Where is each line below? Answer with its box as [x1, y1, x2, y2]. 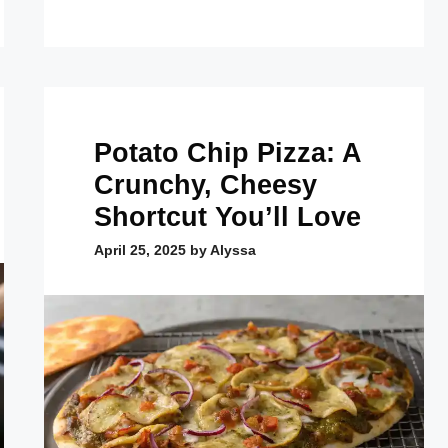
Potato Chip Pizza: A [94, 138, 361, 169]
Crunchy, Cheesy [94, 170, 317, 201]
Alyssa [210, 242, 256, 259]
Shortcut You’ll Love [94, 202, 361, 233]
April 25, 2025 [94, 242, 186, 259]
